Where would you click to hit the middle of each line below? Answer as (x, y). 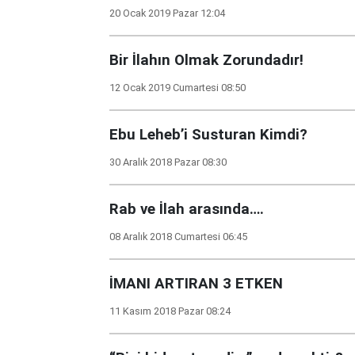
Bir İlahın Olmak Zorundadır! (206, 60)
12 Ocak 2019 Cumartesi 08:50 (177, 88)
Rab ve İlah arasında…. (187, 209)
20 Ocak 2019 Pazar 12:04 (167, 13)
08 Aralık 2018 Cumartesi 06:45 (178, 237)
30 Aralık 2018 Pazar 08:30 (168, 162)
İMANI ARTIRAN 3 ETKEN (196, 284)
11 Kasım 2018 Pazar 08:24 (170, 311)
